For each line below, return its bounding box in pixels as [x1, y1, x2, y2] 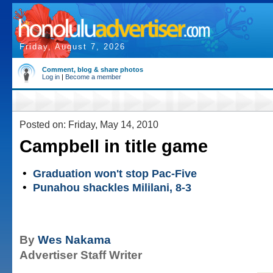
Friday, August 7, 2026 [19, 42, 126, 51]
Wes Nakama [38, 233, 111, 247]
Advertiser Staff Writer [19, 248, 142, 262]
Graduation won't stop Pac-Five [33, 168, 197, 180]
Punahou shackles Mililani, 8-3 [33, 182, 191, 194]
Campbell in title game [19, 136, 208, 156]
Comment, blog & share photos [42, 66, 143, 73]
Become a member [65, 73, 121, 80]
